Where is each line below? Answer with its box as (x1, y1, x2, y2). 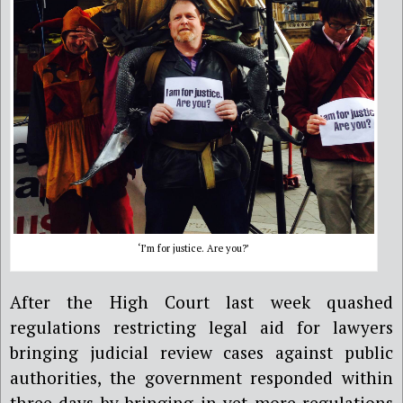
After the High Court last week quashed (10, 290, 393, 313)
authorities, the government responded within (10, 365, 393, 389)
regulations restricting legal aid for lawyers (10, 315, 393, 338)
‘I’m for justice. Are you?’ (138, 242, 250, 255)
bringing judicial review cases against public (10, 340, 393, 363)
